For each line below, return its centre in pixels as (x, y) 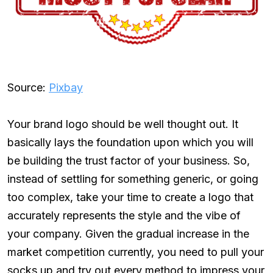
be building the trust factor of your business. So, (129, 160)
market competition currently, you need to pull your (136, 252)
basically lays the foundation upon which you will (130, 142)
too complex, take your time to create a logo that (130, 197)
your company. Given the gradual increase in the (128, 233)
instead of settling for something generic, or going (133, 179)
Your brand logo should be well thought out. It (123, 124)
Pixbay (66, 87)
